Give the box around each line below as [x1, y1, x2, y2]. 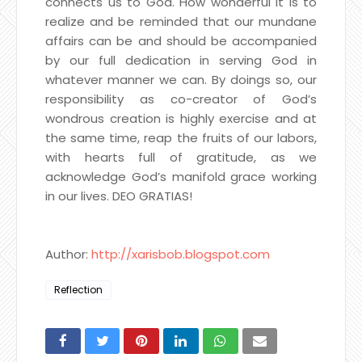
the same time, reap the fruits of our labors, [45, 128, 317, 146]
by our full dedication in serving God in [45, 51, 317, 69]
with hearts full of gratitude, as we [45, 148, 317, 166]
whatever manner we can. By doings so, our [45, 70, 317, 88]
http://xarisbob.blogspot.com [91, 245, 270, 263]
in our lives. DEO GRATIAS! [45, 187, 192, 204]
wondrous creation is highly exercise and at [45, 109, 317, 127]
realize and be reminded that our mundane [45, 12, 317, 30]
